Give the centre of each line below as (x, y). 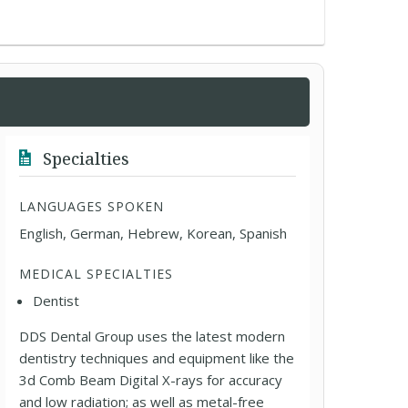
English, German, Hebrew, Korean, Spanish (153, 233)
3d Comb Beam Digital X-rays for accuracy (151, 380)
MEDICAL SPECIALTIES (97, 274)
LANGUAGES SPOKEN (92, 206)
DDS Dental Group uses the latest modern (153, 336)
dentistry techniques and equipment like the (157, 358)
